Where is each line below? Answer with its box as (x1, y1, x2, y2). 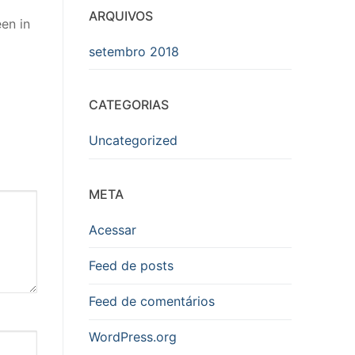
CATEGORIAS (89, 97, 169, 113)
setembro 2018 (89, 43, 179, 59)
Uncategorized (89, 132, 177, 149)
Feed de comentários (89, 293, 215, 310)
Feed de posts (89, 258, 174, 274)
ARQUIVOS (89, 7, 153, 24)
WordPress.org (89, 329, 177, 345)
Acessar (89, 221, 136, 238)
